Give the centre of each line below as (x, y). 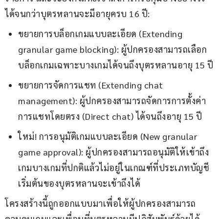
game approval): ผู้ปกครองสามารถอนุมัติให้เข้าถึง (113, 152)
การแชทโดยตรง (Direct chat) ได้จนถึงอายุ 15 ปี (110, 116)
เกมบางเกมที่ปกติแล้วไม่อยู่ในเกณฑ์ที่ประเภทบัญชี (114, 168)
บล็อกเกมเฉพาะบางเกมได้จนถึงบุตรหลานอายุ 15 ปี (116, 65)
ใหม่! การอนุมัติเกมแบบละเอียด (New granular (108, 136)
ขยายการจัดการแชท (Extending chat (91, 85)
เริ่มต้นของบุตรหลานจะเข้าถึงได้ (79, 183)
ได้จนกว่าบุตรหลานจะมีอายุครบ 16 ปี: (77, 14)
